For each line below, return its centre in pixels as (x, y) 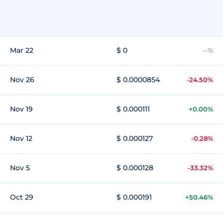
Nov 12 (21, 138)
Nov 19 (21, 109)
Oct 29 (22, 197)
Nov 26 (22, 80)
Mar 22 (22, 50)
